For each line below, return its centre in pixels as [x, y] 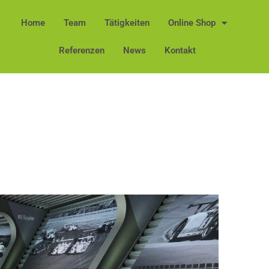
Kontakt [180, 50]
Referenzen [81, 50]
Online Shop [192, 23]
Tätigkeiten [127, 23]
